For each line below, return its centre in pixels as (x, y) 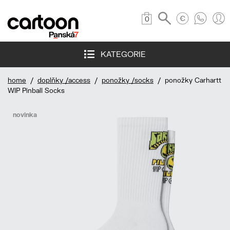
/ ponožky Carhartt (187, 80)
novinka (25, 115)
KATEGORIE (120, 54)
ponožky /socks (128, 80)
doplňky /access (64, 80)
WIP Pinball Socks (36, 91)
